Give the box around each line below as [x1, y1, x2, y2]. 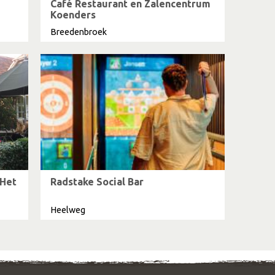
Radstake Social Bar [50, 176, 144, 187]
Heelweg [50, 205, 85, 215]
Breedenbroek [50, 27, 107, 37]
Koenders [50, 9, 96, 20]
